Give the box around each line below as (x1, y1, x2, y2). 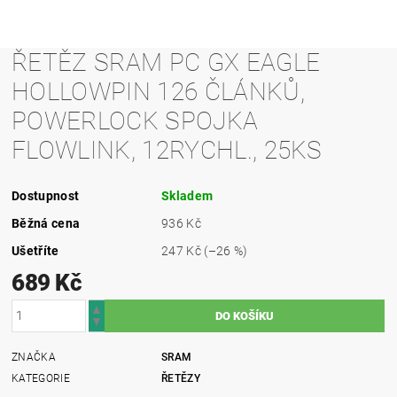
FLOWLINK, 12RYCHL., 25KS (12, 135, 323, 165)
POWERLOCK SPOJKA (12, 105, 259, 136)
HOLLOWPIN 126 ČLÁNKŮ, (12, 76, 305, 106)
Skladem (161, 188, 214, 203)
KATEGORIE (12, 371, 70, 385)
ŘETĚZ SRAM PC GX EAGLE (12, 47, 321, 77)
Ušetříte (12, 243, 59, 258)
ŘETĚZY (161, 371, 201, 385)
